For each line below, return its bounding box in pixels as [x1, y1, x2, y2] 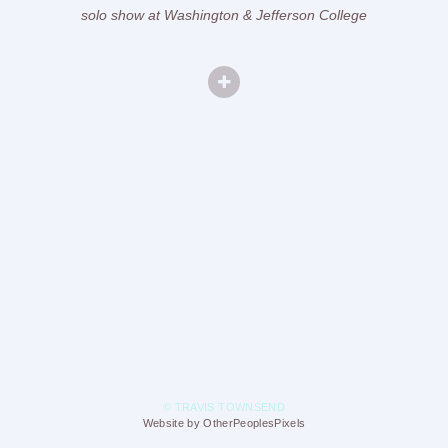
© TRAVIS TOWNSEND [163, 401, 285, 414]
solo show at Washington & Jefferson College [81, 6, 367, 23]
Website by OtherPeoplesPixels [142, 417, 306, 430]
